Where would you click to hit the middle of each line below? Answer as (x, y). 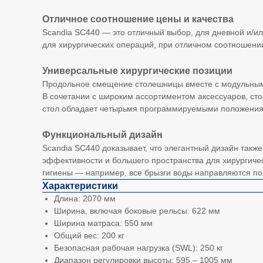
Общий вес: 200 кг (89, 235)
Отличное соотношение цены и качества (138, 19)
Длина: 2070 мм (85, 198)
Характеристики (80, 186)
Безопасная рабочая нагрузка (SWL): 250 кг (139, 248)
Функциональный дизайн (102, 134)
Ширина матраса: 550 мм (103, 223)
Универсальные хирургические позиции (137, 70)
